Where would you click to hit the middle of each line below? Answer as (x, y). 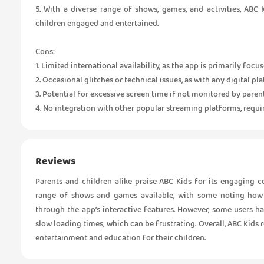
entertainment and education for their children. (121, 238)
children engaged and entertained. (97, 24)
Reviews (56, 161)
